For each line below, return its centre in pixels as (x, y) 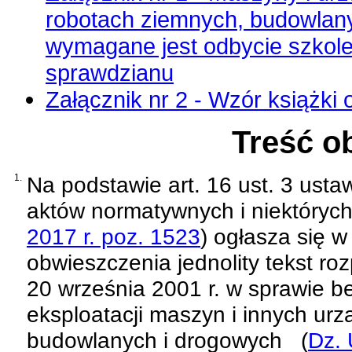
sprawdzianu (110, 72)
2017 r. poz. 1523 (114, 236)
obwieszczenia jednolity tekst (173, 262)
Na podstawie (97, 184)
